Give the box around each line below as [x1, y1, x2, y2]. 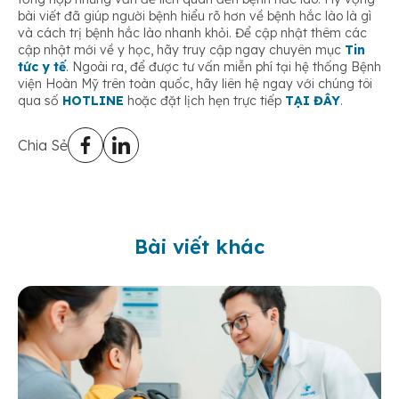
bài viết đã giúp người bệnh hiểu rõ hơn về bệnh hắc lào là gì [18, 8, 371, 25]
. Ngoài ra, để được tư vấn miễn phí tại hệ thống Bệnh [66, 59, 381, 76]
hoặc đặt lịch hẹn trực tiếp [124, 93, 285, 110]
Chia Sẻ [18, 136, 68, 155]
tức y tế [18, 59, 66, 76]
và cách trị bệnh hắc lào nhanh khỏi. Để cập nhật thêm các [18, 25, 367, 42]
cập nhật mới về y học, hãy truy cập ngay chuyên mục [18, 42, 345, 59]
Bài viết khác [134, 234, 265, 260]
